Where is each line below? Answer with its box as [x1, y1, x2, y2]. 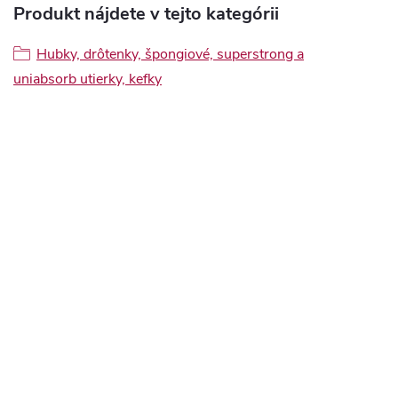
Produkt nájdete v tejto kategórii [13, 2, 279, 26]
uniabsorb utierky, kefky [13, 69, 162, 89]
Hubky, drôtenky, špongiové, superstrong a [36, 44, 304, 64]
